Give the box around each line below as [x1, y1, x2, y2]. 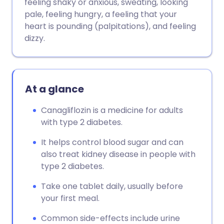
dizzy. [24, 32, 45, 44]
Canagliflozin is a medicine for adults [41, 104, 183, 116]
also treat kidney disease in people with [41, 148, 195, 160]
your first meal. [41, 192, 99, 204]
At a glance [25, 82, 84, 96]
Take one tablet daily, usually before [41, 180, 183, 192]
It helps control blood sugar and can [41, 136, 183, 148]
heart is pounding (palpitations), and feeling [24, 20, 196, 32]
